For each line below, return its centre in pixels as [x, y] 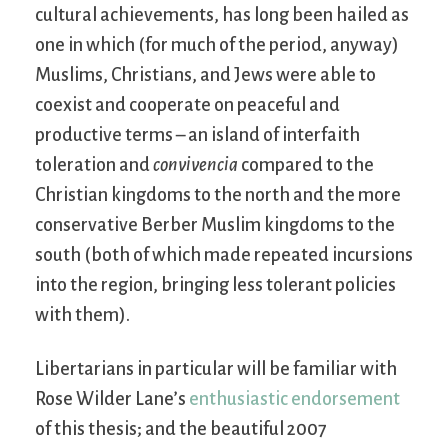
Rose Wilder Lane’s [112, 399]
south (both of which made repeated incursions [224, 255]
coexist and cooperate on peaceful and [187, 105]
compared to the [306, 165]
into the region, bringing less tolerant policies [215, 285]
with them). [82, 315]
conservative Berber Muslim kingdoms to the [215, 225]
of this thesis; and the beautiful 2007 [180, 429]
